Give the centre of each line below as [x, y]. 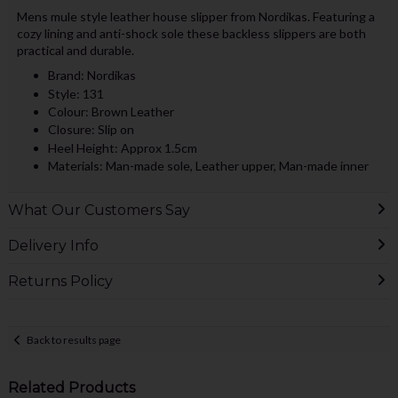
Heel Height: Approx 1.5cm [122, 147]
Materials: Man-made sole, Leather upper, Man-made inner [208, 166]
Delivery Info [53, 246]
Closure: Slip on [91, 130]
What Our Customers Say [99, 211]
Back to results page [74, 339]
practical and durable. [78, 51]
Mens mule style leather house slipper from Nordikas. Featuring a [195, 17]
